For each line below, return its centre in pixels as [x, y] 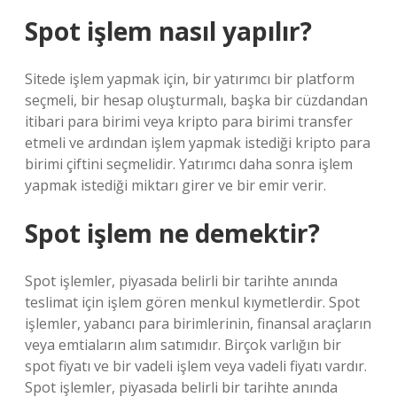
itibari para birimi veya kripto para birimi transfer [189, 121]
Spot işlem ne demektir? [172, 233]
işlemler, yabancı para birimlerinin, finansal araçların [198, 323]
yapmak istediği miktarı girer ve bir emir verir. [175, 185]
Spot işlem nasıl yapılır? [168, 31]
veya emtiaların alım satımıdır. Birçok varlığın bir [183, 345]
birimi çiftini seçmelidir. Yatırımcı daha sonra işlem [189, 164]
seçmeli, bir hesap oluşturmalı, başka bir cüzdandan [196, 100]
